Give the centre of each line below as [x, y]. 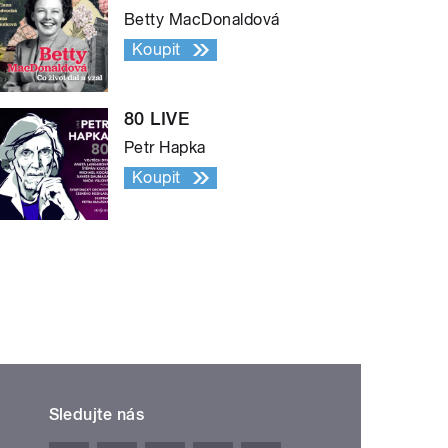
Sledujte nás [96, 414]
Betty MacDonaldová [202, 19]
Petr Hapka [165, 147]
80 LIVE [157, 118]
